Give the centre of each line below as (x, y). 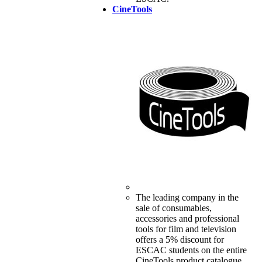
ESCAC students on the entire (191, 250)
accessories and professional (187, 219)
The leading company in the (187, 198)
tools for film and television (186, 229)
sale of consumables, (173, 208)
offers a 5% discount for (180, 240)
